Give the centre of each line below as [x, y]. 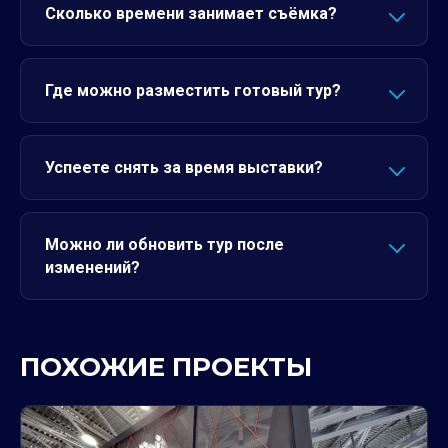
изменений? [92, 267]
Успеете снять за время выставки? [184, 167]
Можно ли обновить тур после [164, 244]
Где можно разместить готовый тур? [193, 90]
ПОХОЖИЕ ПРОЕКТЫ [166, 367]
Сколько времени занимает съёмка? [191, 13]
